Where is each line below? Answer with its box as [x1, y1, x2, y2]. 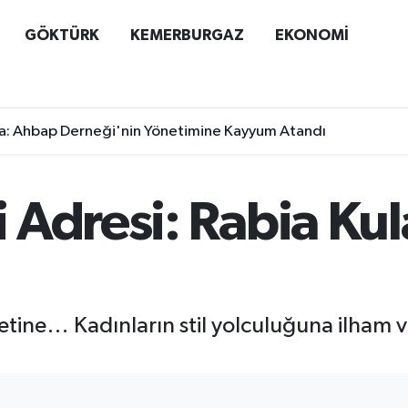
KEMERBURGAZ [129, 26, 244, 43]
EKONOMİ [274, 26, 349, 43]
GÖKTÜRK [24, 26, 99, 43]
